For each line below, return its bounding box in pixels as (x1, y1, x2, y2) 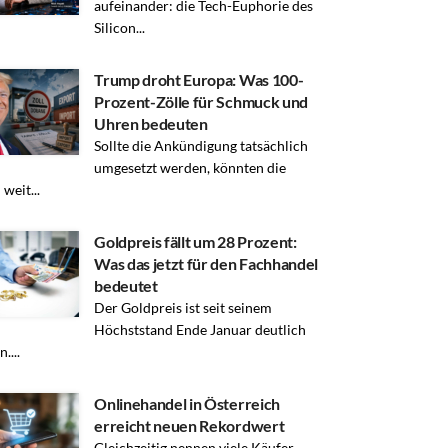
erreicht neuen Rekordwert (94, 415, 285, 435)
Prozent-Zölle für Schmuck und (94, 91, 308, 111)
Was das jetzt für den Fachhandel (94, 253, 319, 273)
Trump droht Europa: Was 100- (94, 69, 304, 89)
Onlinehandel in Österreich (94, 393, 280, 413)
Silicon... (94, 18, 146, 36)
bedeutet (94, 275, 158, 295)
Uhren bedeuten (94, 113, 208, 133)
